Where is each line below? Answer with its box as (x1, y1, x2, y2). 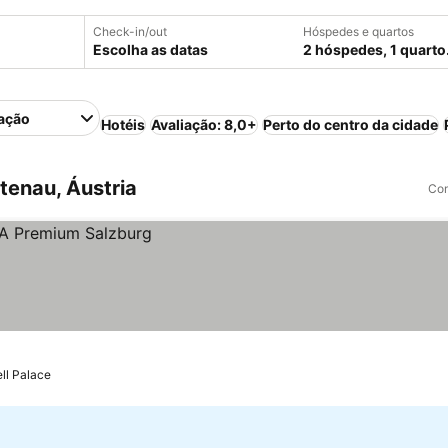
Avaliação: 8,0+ (151, 116, 258, 133)
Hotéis (101, 116, 146, 133)
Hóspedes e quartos (303, 24, 414, 39)
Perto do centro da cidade (263, 116, 439, 133)
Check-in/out (93, 24, 167, 39)
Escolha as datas (93, 41, 208, 58)
